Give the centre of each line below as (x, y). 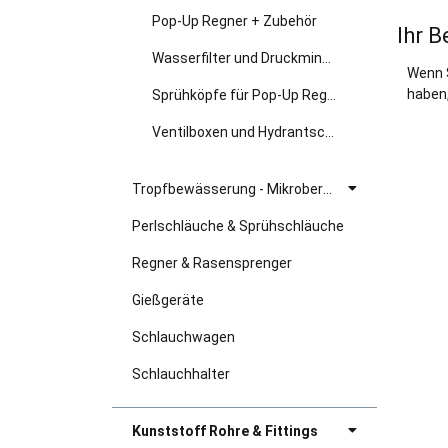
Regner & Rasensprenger (212, 263)
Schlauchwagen (183, 337)
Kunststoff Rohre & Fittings (225, 431)
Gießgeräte (168, 300)
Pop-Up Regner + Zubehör (234, 21)
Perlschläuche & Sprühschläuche (238, 226)
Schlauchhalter (181, 374)
